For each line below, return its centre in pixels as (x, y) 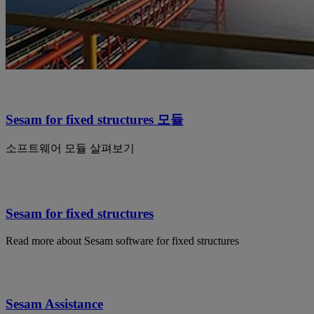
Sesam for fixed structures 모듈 (95, 119)
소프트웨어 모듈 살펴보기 (70, 149)
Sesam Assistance (54, 304)
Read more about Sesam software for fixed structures (122, 240)
